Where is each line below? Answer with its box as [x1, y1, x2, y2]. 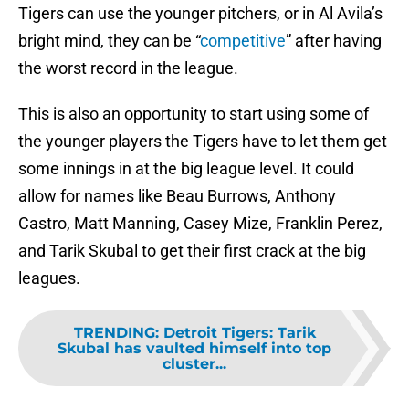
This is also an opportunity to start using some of [18, 104, 369, 124]
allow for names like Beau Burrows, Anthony [18, 186, 336, 206]
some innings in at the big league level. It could [18, 159, 354, 179]
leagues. [18, 268, 80, 288]
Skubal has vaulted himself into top [58, 340, 331, 358]
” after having [286, 31, 382, 51]
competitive [200, 31, 286, 51]
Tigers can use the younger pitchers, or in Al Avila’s [18, 4, 383, 24]
